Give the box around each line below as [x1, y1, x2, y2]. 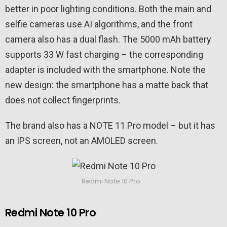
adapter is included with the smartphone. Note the [5, 64, 206, 75]
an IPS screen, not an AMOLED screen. [5, 135, 158, 146]
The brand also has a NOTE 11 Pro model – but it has [5, 120, 215, 131]
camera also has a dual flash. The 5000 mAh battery [5, 34, 211, 45]
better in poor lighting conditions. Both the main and [5, 4, 211, 15]
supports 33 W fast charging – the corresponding [5, 49, 203, 60]
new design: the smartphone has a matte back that [5, 80, 208, 91]
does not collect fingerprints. [5, 95, 121, 106]
